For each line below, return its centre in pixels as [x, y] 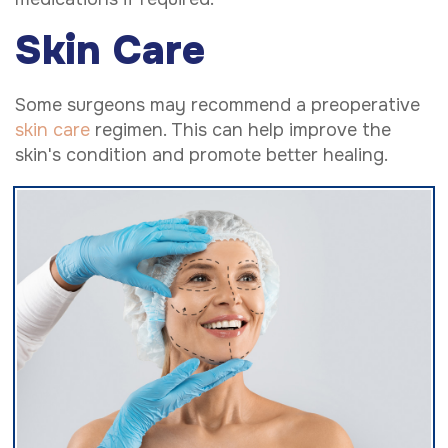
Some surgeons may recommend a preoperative [217, 105]
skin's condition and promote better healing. [201, 155]
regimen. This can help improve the [240, 130]
